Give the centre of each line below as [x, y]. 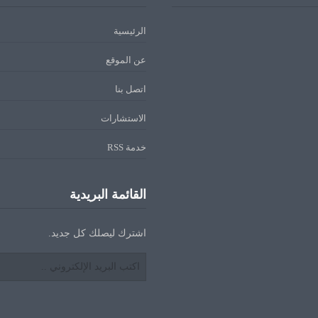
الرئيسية [130, 31]
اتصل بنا [131, 89]
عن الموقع [126, 60]
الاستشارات [124, 119]
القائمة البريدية [108, 195]
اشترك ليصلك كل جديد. [97, 234]
